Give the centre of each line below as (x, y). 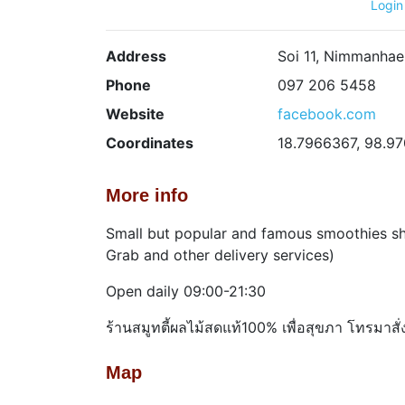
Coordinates (150, 142)
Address (136, 56)
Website (135, 113)
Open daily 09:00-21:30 (186, 291)
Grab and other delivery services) (220, 254)
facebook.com (327, 113)
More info (147, 195)
